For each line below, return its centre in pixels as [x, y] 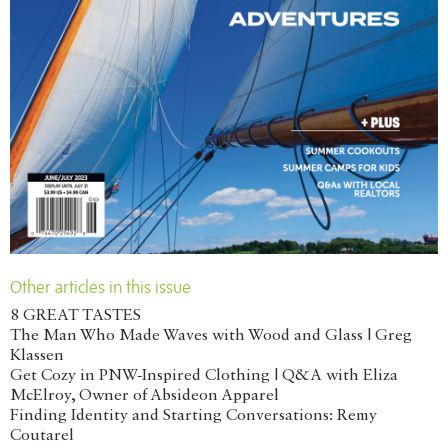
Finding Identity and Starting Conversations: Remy [193, 416]
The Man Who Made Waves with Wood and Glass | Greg [211, 336]
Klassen [37, 356]
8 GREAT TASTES [75, 316]
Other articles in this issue [100, 287]
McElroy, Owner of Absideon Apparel [144, 396]
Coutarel [42, 436]
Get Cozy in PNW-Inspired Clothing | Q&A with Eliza [204, 376]
